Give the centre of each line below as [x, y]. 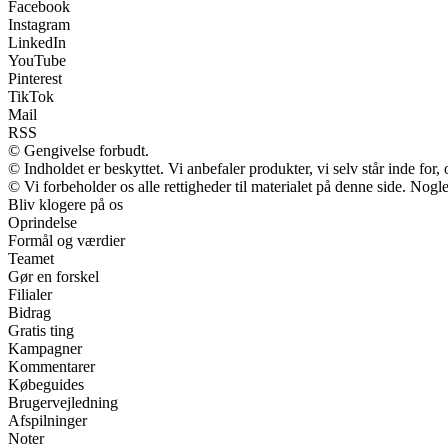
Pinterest [35, 78]
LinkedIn [37, 42]
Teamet [31, 258]
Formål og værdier [66, 240]
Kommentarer [51, 366]
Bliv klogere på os [65, 204]
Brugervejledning [63, 402]
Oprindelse [42, 222]
